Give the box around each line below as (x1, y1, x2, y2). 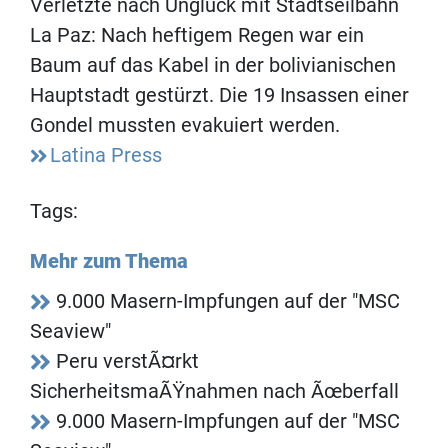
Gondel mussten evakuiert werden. (30, 113, 340, 138)
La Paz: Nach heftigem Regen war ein (30, 23, 364, 48)
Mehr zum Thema (30, 249, 188, 274)
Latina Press (50, 143, 162, 168)
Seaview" (30, 319, 111, 344)
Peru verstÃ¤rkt (56, 349, 199, 374)
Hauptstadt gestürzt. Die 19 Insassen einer (30, 83, 409, 108)
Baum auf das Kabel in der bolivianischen (30, 53, 396, 78)
